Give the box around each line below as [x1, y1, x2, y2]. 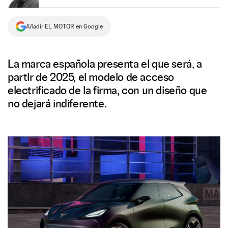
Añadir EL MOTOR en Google [26, 23, 103, 30]
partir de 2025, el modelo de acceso [8, 70, 175, 83]
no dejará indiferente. [8, 97, 107, 110]
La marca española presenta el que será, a [8, 57, 202, 70]
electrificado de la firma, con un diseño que [8, 83, 207, 97]
